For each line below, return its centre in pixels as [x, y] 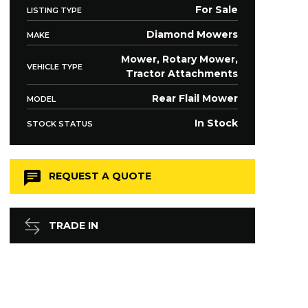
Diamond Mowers [192, 34]
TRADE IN [74, 225]
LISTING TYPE [54, 10]
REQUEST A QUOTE [100, 176]
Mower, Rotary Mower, [179, 59]
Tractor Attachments [182, 74]
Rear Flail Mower [195, 98]
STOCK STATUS [60, 123]
